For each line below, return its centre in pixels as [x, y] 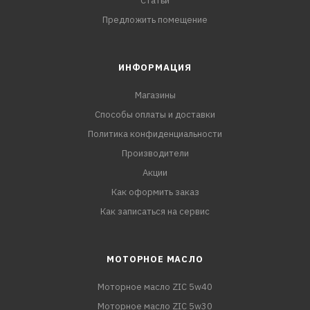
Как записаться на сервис [155, 212]
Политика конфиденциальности [155, 134]
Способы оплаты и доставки [155, 115]
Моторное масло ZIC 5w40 [155, 287]
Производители [155, 154]
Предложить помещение [155, 20]
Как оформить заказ [155, 192]
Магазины [155, 95]
